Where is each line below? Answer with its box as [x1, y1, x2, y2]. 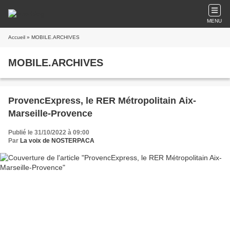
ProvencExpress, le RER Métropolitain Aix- [8, 95, 196, 106]
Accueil [8, 34, 25, 40]
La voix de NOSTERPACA [20, 137, 94, 144]
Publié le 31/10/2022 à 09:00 [8, 129, 89, 136]
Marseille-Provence [8, 108, 92, 119]
